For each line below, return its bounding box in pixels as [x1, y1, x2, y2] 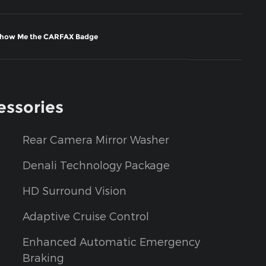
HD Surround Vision [23, 184, 126, 197]
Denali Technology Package [23, 159, 170, 172]
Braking [23, 251, 64, 264]
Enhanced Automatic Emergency [23, 235, 200, 248]
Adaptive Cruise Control [23, 210, 149, 223]
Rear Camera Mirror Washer [23, 133, 169, 146]
